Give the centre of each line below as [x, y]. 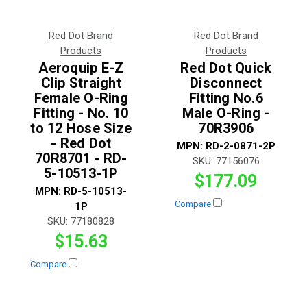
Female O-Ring [81, 98]
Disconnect [226, 83]
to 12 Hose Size [81, 128]
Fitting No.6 [226, 98]
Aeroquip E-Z [81, 67]
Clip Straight [81, 83]
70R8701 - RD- [81, 158]
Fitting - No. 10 [81, 113]
